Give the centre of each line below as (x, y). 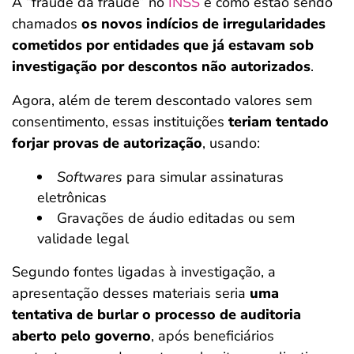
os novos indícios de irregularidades (203, 24)
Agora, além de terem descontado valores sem (162, 100)
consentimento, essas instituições (120, 122)
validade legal (83, 239)
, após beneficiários (213, 336)
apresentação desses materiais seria (131, 293)
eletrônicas (72, 198)
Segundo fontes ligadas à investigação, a (144, 272)
